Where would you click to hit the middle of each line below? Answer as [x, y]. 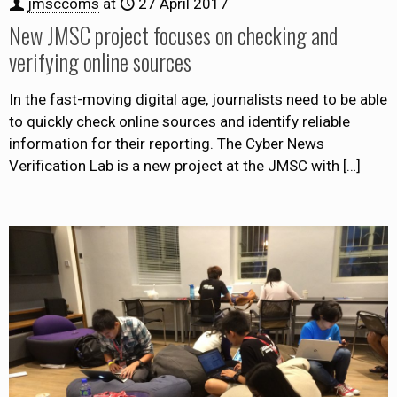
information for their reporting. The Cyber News [167, 144]
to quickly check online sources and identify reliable [179, 122]
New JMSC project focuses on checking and [173, 35]
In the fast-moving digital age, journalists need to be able [198, 100]
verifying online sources [100, 62]
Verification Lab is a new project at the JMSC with [174, 166]
